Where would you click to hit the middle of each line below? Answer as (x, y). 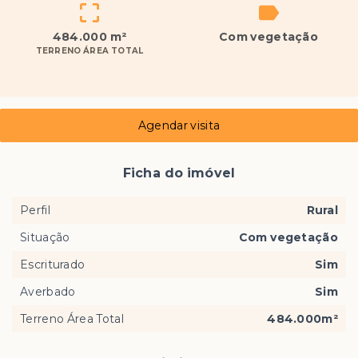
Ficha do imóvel (179, 173)
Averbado (48, 292)
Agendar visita (179, 125)
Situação (45, 237)
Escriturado (53, 265)
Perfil (35, 210)
